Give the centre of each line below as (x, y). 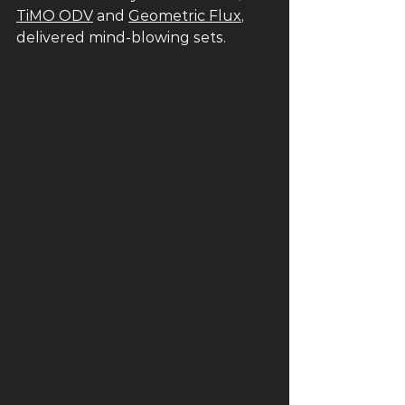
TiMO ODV (55, 16)
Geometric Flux (185, 16)
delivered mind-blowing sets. (123, 38)
